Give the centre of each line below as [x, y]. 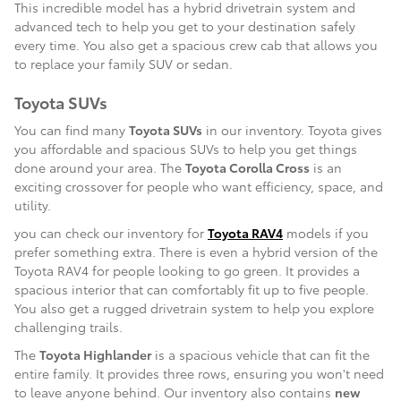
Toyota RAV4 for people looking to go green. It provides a [187, 270]
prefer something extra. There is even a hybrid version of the [196, 251]
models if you [326, 232]
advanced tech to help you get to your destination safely [185, 26]
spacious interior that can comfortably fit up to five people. [192, 289]
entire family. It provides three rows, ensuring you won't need [199, 373]
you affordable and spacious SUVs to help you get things [186, 148]
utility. [33, 205]
